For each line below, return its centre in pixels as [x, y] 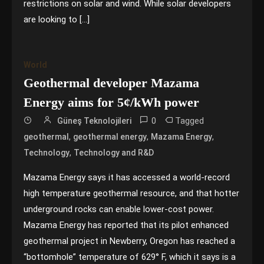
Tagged [190, 121]
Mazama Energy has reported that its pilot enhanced [126, 225]
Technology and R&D [114, 153]
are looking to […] [57, 19]
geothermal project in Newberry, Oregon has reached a [130, 241]
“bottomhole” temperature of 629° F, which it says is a [130, 257]
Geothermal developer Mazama [112, 83]
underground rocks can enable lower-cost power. [119, 209]
